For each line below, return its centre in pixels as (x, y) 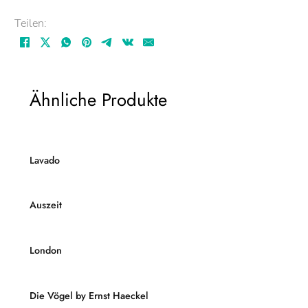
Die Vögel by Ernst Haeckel (89, 295)
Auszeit (45, 205)
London (45, 250)
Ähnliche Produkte (98, 99)
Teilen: (31, 24)
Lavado (44, 160)
